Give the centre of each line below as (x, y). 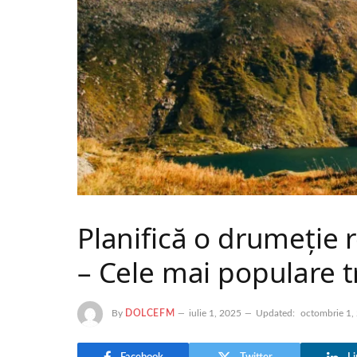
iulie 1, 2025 (216, 313)
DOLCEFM (150, 313)
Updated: (276, 313)
